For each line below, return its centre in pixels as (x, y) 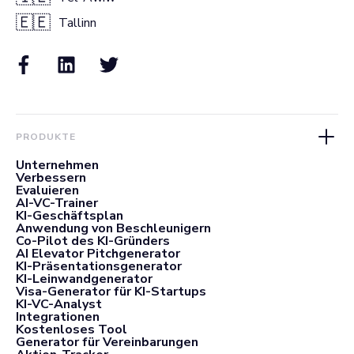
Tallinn (77, 23)
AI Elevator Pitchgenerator (98, 253)
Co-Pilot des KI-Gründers (93, 241)
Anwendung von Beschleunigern (113, 228)
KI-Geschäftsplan (70, 215)
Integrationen (58, 316)
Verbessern (51, 177)
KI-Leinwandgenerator (84, 279)
